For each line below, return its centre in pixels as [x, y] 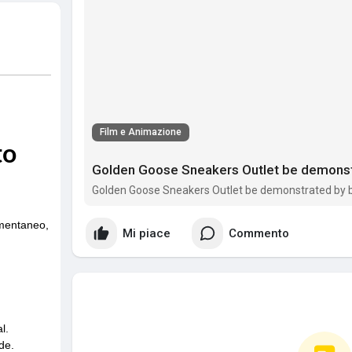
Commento [259, 233]
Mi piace [147, 233]
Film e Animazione [141, 132]
